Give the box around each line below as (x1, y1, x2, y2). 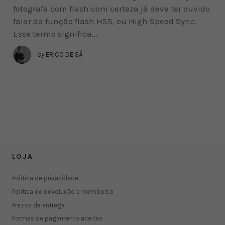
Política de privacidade (12, 174, 78, 182)
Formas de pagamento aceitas (12, 214, 102, 222)
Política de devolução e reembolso (12, 187, 114, 195)
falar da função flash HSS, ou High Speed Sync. (13, 16, 197, 26)
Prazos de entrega (12, 201, 65, 209)
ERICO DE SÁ (45, 50, 83, 58)
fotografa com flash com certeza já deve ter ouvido (13, 3, 210, 14)
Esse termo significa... (13, 28, 98, 39)
